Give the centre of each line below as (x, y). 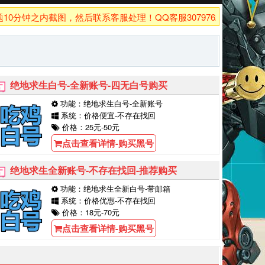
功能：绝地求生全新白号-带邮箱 (114, 188)
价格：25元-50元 (90, 127)
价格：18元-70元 (90, 212)
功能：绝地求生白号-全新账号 (110, 103)
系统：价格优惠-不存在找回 (107, 200)
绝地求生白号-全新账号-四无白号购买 (89, 85)
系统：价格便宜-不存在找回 (107, 115)
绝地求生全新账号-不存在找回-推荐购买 (93, 170)
